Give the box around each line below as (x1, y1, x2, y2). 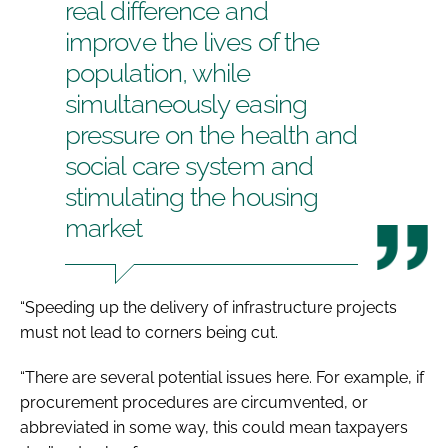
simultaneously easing (65, 88, 307, 119)
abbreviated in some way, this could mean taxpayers (20, 417, 408, 437)
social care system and (65, 150, 313, 181)
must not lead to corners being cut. (20, 322, 278, 342)
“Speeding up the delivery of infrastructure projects (20, 297, 397, 317)
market (65, 212, 143, 243)
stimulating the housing (65, 181, 319, 212)
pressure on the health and (65, 119, 358, 150)
